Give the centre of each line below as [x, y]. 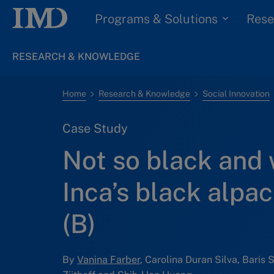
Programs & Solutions [156, 19]
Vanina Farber [109, 260]
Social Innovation [236, 94]
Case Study [95, 128]
